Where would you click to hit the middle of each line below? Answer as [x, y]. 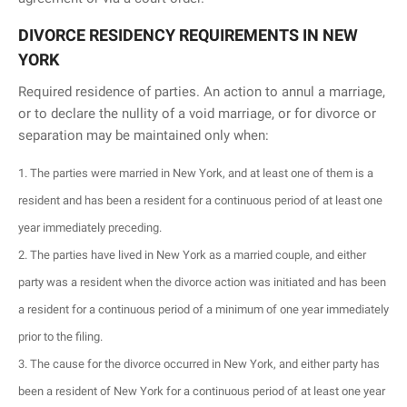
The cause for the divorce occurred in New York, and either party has [205, 363]
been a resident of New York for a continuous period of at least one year [202, 391]
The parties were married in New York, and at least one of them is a [202, 173]
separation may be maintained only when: [144, 135]
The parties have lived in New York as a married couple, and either [198, 254]
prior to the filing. [60, 336]
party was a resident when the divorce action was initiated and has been [202, 282]
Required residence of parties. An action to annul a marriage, [202, 91]
